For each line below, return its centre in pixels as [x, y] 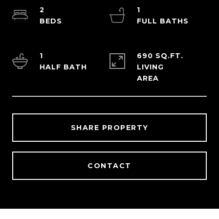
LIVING [150, 67]
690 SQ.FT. [160, 56]
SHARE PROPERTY [109, 128]
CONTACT [109, 166]
